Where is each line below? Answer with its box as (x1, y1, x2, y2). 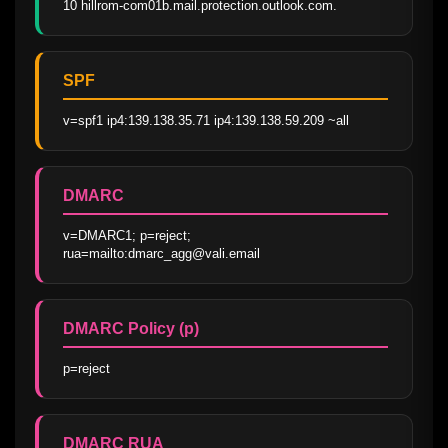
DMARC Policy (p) (63, 319, 199, 337)
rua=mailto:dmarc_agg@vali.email (63, 245, 260, 261)
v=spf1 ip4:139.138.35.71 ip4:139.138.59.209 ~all (63, 112, 349, 128)
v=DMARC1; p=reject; (63, 227, 191, 243)
